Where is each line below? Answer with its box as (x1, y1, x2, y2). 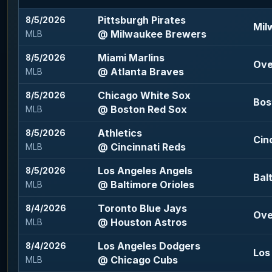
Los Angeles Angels (98, 165, 193, 177)
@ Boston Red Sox (98, 103, 188, 116)
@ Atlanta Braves (98, 66, 185, 78)
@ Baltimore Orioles (98, 178, 195, 191)
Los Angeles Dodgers (98, 240, 201, 253)
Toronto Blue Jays (98, 202, 188, 215)
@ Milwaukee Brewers (98, 28, 207, 41)
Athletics (98, 127, 143, 140)
